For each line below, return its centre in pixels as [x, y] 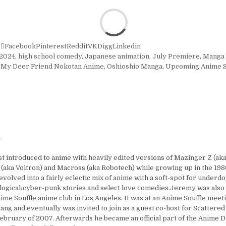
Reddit [77, 46]
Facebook [20, 46]
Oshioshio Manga [134, 67]
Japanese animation [117, 56]
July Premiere [176, 56]
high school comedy [50, 56]
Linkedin [126, 46]
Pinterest [51, 46]
